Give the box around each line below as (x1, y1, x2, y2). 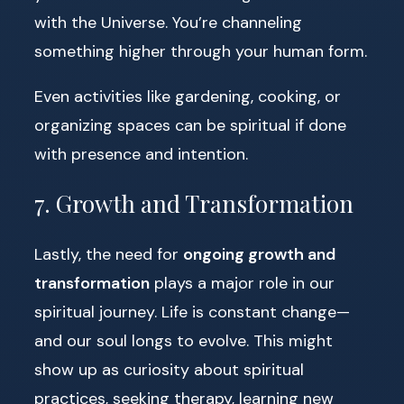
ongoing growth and (183, 243, 335, 265)
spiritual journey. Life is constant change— (34, 300, 350, 323)
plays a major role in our (150, 271, 335, 294)
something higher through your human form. (34, 40, 367, 62)
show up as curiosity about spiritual (34, 358, 304, 381)
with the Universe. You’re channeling (34, 11, 302, 33)
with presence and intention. (34, 142, 248, 165)
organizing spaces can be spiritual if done (34, 114, 346, 136)
